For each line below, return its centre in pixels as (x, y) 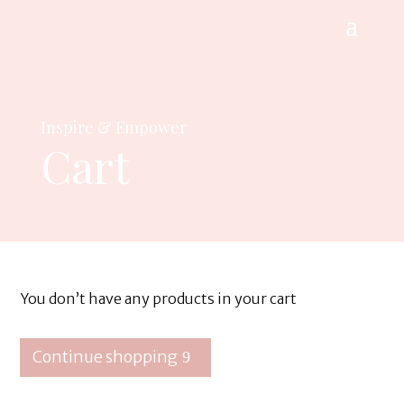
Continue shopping (105, 357)
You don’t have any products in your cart (159, 298)
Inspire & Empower (113, 127)
